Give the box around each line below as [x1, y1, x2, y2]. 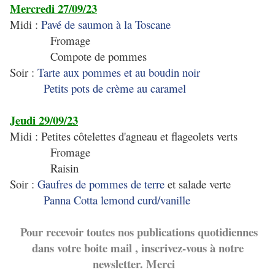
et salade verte [168, 176, 231, 192]
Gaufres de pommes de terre [37, 176, 168, 192]
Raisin [10, 160, 79, 176]
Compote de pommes [10, 48, 147, 64]
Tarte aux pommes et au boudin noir [37, 64, 200, 80]
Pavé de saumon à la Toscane [41, 17, 171, 32]
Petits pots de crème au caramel [44, 80, 186, 96]
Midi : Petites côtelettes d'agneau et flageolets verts [10, 128, 238, 144]
